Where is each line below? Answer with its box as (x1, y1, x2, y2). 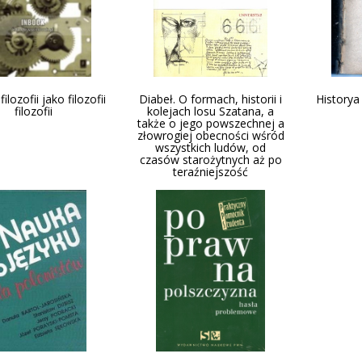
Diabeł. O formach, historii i (139, 91, 283, 107)
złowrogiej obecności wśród (137, 128, 284, 143)
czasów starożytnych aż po (139, 152, 282, 167)
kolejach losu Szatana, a (147, 103, 275, 119)
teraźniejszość (173, 164, 249, 179)
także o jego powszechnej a (137, 116, 284, 131)
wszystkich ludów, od (155, 140, 267, 155)
